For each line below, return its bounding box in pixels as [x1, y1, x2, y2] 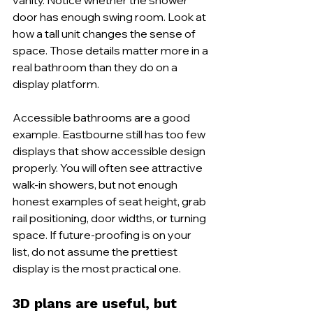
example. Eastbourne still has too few [13, 126, 208, 141]
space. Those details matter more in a [13, 43, 210, 57]
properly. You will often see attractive [13, 160, 205, 175]
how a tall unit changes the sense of [13, 26, 198, 41]
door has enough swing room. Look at [13, 9, 208, 24]
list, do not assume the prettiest [13, 244, 180, 259]
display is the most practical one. [13, 261, 181, 275]
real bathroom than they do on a [13, 59, 180, 74]
